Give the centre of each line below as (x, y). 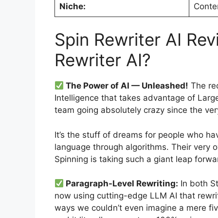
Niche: (72, 6)
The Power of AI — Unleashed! (126, 86)
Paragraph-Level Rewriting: (121, 184)
